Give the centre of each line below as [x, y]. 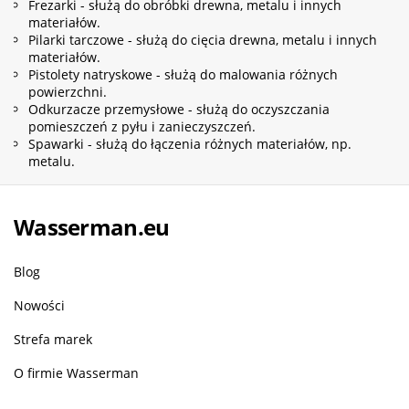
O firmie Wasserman [76, 372]
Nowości [39, 305]
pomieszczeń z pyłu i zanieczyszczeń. [142, 126]
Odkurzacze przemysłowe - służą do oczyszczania [179, 109]
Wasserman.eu [92, 226]
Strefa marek [53, 339]
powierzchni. [68, 91]
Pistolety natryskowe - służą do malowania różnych [183, 74]
